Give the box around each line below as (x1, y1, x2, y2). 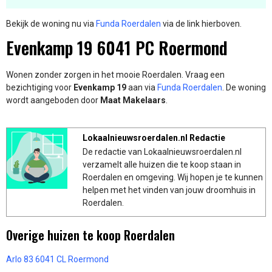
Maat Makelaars (98, 95, 166, 105)
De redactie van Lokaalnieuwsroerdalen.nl (83, 146, 242, 157)
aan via (128, 82, 157, 92)
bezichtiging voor (6, 82, 73, 92)
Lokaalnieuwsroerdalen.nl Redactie (83, 132, 225, 143)
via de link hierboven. (161, 19, 243, 29)
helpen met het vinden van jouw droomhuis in (83, 185, 256, 195)
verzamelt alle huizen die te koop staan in (83, 159, 241, 169)
